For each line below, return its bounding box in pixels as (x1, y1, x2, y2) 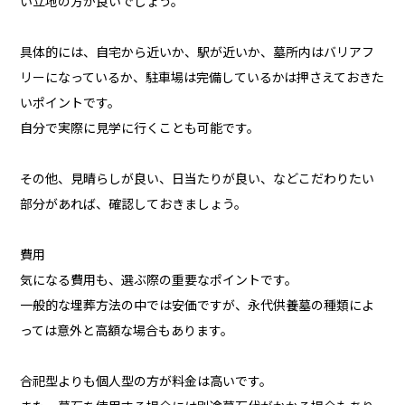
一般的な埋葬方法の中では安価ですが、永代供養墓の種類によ (20, 298, 375, 314)
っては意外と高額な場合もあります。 (20, 324, 234, 339)
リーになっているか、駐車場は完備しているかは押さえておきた (20, 71, 385, 86)
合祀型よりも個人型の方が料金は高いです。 (20, 374, 273, 390)
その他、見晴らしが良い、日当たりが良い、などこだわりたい (20, 172, 375, 187)
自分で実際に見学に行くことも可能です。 (20, 121, 260, 137)
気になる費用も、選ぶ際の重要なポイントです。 (20, 273, 298, 288)
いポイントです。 (20, 96, 121, 111)
